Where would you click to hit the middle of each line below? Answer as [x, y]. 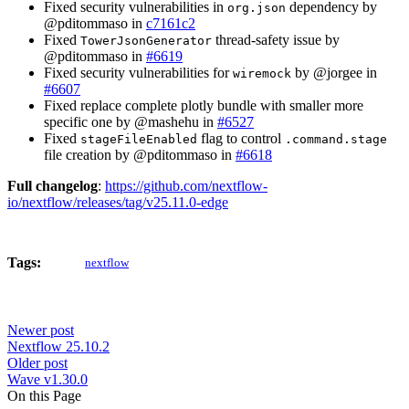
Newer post [41, 330]
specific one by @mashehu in [131, 121]
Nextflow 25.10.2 [58, 346]
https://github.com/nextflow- [186, 185]
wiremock [262, 73]
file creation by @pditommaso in [140, 154]
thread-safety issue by [276, 39]
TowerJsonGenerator [146, 40]
